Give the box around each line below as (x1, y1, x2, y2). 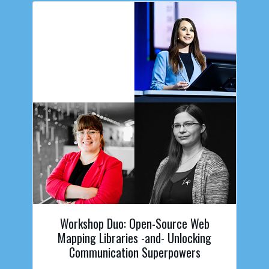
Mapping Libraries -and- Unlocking (58, 229, 211, 247)
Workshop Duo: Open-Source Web (59, 214, 210, 233)
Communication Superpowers (68, 243, 201, 262)
